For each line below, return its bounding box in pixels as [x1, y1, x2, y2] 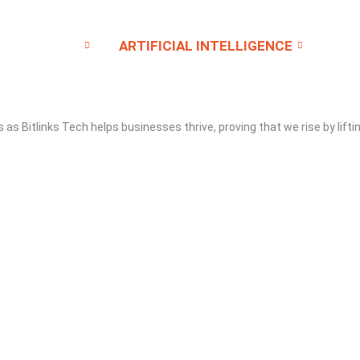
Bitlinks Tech [22, 120, 88, 133]
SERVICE [23, 38, 80, 55]
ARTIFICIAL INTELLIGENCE [119, 38, 293, 55]
